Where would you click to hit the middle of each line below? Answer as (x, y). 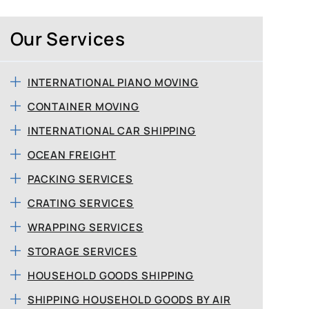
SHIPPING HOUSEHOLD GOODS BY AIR (129, 300)
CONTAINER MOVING (83, 107)
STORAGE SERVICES (82, 251)
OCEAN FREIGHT (72, 155)
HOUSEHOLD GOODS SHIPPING (111, 276)
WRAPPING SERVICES (85, 227)
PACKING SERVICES (80, 179)
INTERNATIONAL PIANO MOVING (113, 82)
